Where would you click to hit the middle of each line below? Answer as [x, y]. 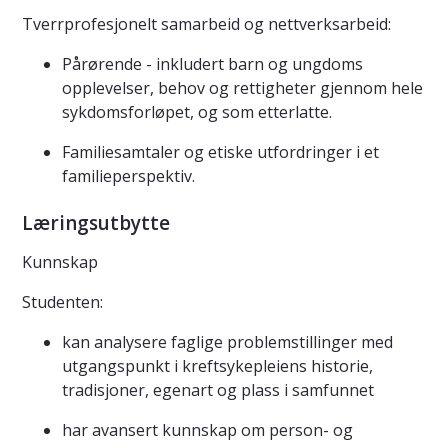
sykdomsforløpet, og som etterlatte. [197, 112]
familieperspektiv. [128, 176]
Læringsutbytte [96, 223]
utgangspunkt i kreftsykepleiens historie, [217, 366]
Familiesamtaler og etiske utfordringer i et [220, 152]
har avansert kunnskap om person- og [207, 430]
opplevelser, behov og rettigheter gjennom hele [242, 88]
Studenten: [62, 302]
